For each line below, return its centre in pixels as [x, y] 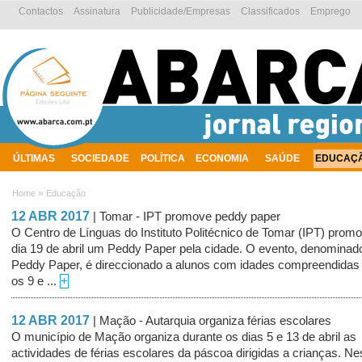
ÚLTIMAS [34, 158]
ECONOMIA [222, 158]
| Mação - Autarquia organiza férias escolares [212, 321]
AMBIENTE [38, 179]
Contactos [41, 11]
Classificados [270, 11]
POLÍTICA [162, 158]
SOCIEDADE [100, 158]
